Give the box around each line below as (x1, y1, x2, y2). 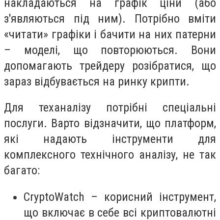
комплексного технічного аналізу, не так (4, 148, 216, 162)
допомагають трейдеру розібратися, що (4, 58, 216, 73)
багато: (4, 164, 40, 178)
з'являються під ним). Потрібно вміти (4, 11, 216, 26)
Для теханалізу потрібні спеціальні (4, 101, 216, 115)
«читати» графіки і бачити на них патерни (4, 27, 216, 41)
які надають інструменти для (4, 132, 216, 146)
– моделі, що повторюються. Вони (4, 43, 216, 57)
